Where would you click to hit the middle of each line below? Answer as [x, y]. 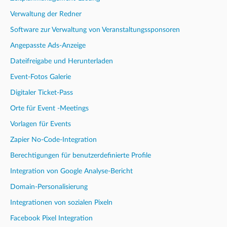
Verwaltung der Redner [46, 14]
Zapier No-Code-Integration [53, 140]
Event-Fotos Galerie [41, 77]
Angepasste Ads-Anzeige [48, 45]
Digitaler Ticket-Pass [42, 92]
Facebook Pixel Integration [51, 218]
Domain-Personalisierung [49, 187]
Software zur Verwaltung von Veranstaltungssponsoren [95, 30]
